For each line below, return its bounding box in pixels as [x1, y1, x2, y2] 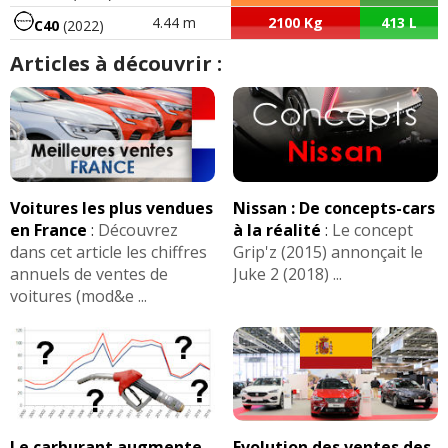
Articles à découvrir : [10, 49, 222, 77]
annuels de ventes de [10, 262, 168, 285]
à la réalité [232, 218, 321, 241]
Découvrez [98, 218, 178, 241]
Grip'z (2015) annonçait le [232, 240, 423, 263]
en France [10, 218, 87, 241]
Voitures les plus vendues [10, 196, 213, 219]
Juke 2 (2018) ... [232, 262, 342, 285]
